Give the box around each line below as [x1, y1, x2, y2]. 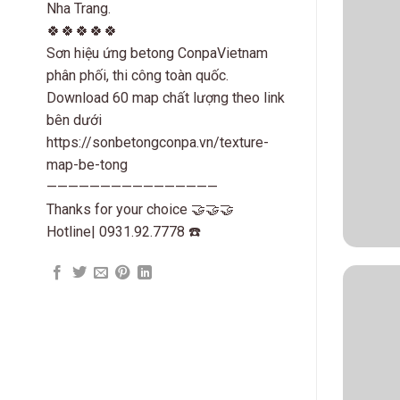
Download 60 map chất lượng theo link [46, 88, 285, 106]
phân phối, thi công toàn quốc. [46, 66, 229, 84]
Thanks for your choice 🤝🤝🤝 [46, 200, 234, 218]
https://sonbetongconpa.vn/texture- [46, 133, 269, 151]
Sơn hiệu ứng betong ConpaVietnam [46, 44, 268, 62]
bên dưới [46, 111, 102, 129]
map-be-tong [46, 155, 128, 173]
